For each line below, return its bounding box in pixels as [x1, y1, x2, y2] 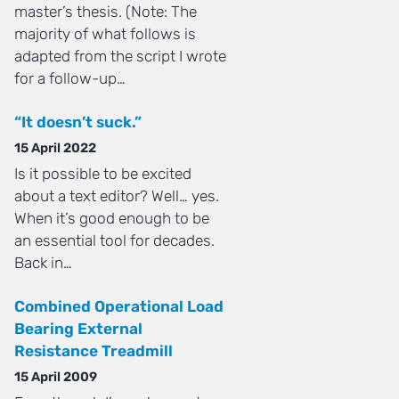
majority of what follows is [14, 25, 196, 44]
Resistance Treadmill [14, 342, 173, 361]
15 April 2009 [14, 369, 97, 386]
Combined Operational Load [14, 297, 224, 316]
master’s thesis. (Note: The [14, 3, 197, 21]
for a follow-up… [14, 69, 126, 88]
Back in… [14, 254, 72, 273]
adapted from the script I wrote [14, 47, 226, 66]
